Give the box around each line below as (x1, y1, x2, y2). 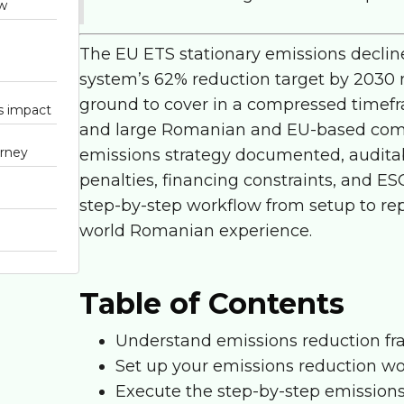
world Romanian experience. (79, 221, 312, 241)
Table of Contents (79, 286, 344, 321)
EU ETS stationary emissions (115, 44, 346, 64)
